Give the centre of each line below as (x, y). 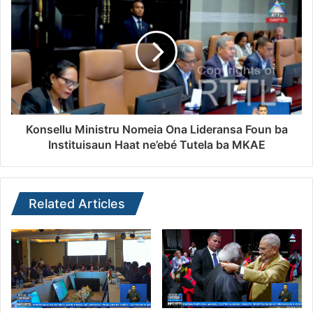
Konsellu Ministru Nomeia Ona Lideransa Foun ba (156, 130)
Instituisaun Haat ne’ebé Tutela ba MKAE (156, 145)
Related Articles (77, 204)
